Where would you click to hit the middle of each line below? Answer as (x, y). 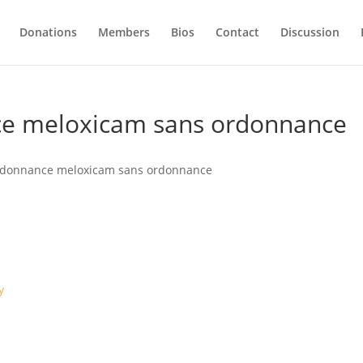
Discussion (310, 32)
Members (124, 32)
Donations (48, 32)
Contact (237, 32)
